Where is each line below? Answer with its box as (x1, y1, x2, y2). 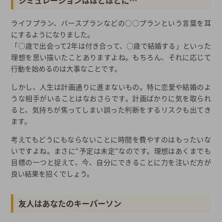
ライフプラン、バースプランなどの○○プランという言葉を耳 (11, 18, 211, 28)
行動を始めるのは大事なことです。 (11, 63, 122, 74)
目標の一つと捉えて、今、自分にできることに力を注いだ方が (11, 157, 211, 167)
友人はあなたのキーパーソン (18, 197, 122, 210)
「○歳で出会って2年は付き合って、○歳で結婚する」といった (11, 41, 211, 51)
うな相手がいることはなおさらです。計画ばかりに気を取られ (11, 93, 211, 104)
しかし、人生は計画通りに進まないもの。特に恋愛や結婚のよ (11, 82, 211, 92)
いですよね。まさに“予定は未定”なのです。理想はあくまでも (11, 146, 211, 156)
